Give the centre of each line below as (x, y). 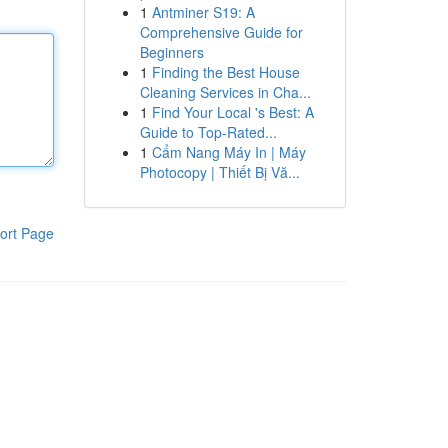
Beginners (171, 52)
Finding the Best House (225, 72)
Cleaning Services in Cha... (225, 92)
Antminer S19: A (203, 12)
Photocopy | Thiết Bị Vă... (219, 172)
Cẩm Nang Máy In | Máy (228, 152)
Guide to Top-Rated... (208, 132)
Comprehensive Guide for (221, 32)
